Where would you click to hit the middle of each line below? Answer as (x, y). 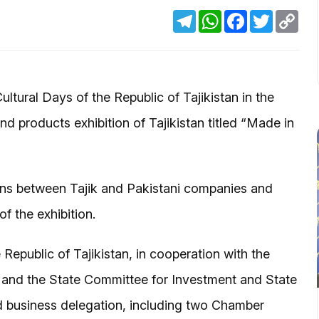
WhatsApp (249, 15)
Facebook (273, 15)
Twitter (290, 15)
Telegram (219, 15)
